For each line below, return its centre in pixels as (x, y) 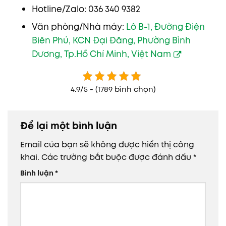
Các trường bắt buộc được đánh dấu (117, 157)
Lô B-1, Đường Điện (165, 27)
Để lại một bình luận (70, 126)
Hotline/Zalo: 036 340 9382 (86, 9)
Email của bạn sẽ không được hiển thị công (107, 145)
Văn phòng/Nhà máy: (79, 27)
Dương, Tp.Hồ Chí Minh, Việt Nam (101, 54)
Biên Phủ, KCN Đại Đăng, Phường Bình (111, 41)
